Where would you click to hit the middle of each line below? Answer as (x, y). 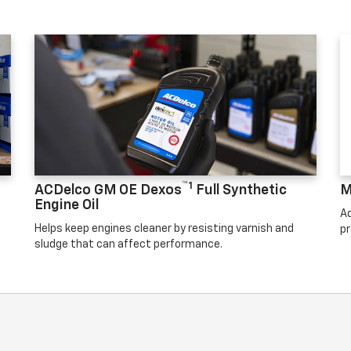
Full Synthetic (240, 190)
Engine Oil (67, 205)
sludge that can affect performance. (128, 244)
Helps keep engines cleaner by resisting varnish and (164, 229)
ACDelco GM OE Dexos (108, 190)
